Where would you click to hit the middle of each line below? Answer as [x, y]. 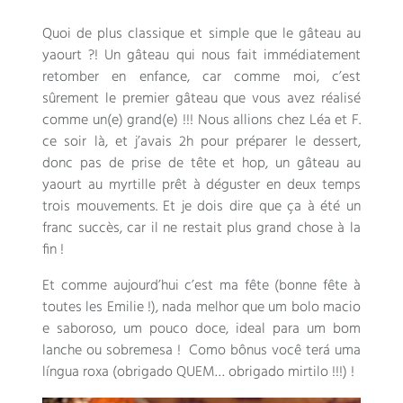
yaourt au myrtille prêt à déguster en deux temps [201, 186]
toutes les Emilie [93, 308]
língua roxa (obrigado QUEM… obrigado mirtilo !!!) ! [199, 373]
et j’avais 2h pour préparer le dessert [236, 143]
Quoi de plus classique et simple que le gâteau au [201, 35]
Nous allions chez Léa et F [278, 121]
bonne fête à [320, 287]
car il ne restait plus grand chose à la [244, 229]
